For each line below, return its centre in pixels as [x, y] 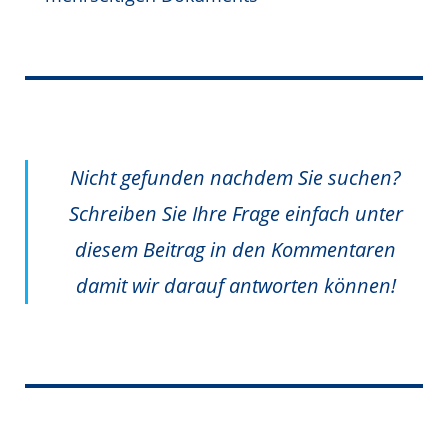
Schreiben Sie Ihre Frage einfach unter [235, 214]
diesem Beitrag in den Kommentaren [235, 250]
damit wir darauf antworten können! [235, 286]
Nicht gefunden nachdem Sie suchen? [235, 178]
